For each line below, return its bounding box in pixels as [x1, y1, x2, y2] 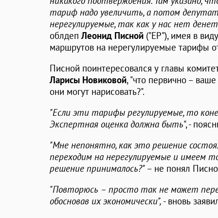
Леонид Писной [81, 30, 144, 42]
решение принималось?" [50, 163, 145, 175]
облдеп [50, 30, 81, 42]
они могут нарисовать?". [50, 86, 145, 98]
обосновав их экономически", [50, 195, 162, 207]
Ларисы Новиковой [50, 74, 127, 86]
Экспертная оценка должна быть [50, 118, 183, 130]
